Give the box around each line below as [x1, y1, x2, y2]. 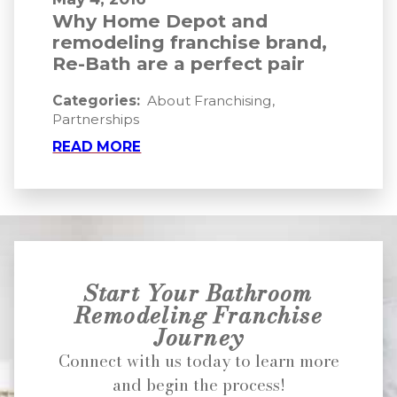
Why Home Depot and [52, 10, 269, 33]
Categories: [52, 92, 144, 110]
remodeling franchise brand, [52, 31, 328, 54]
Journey [153, 320, 244, 354]
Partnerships [52, 111, 140, 128]
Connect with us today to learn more [58, 347, 339, 373]
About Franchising [147, 92, 273, 110]
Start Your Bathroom [84, 276, 313, 310]
